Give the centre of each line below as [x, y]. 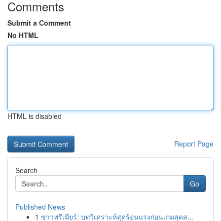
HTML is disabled [35, 116]
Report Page [194, 144]
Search [26, 170]
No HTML [23, 35]
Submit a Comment [39, 23]
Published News [40, 207]
